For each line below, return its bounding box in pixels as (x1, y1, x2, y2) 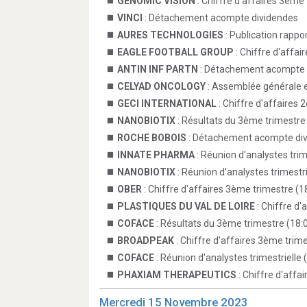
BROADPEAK (117, 235, 174, 246)
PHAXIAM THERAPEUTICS (117, 269, 236, 280)
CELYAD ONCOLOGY (117, 81, 206, 92)
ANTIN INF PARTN (117, 64, 198, 75)
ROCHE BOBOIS (117, 132, 186, 143)
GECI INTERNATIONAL (117, 98, 217, 109)
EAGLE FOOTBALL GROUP (117, 47, 234, 58)
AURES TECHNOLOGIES (117, 29, 223, 40)
